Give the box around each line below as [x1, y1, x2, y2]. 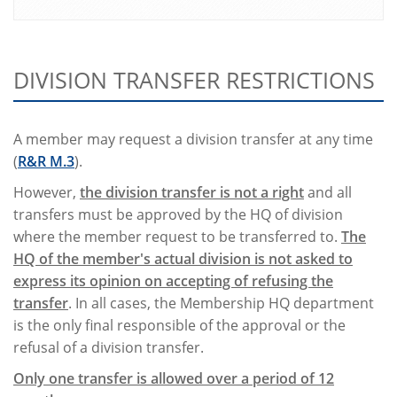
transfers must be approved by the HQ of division [13, 205, 343, 224]
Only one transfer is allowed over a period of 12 [13, 369, 334, 388]
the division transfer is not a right [80, 183, 304, 202]
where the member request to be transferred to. [13, 227, 341, 246]
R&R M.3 [18, 152, 74, 171]
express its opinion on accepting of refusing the [13, 271, 333, 291]
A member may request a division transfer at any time [13, 129, 373, 149]
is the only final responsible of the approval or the [13, 315, 346, 335]
